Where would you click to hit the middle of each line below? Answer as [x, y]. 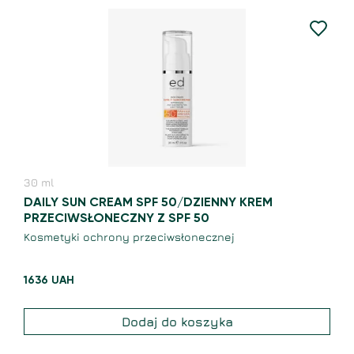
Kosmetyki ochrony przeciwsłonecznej [129, 237]
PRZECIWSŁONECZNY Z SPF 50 [117, 219]
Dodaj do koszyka [177, 322]
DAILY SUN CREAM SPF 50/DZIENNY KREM [148, 203]
